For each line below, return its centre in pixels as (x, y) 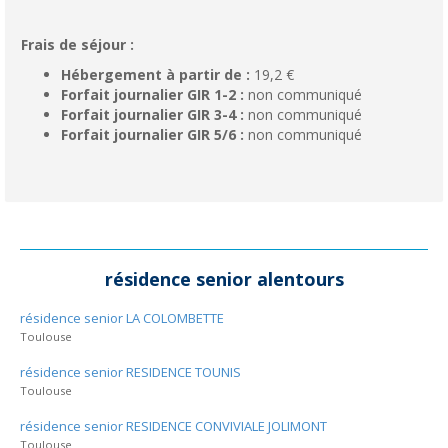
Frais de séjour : (77, 44)
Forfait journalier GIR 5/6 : (152, 134)
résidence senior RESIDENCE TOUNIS (130, 372)
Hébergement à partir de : (155, 74)
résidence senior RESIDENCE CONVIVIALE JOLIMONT (173, 426)
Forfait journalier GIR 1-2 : (152, 94)
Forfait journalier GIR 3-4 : (152, 114)
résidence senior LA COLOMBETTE (122, 318)
